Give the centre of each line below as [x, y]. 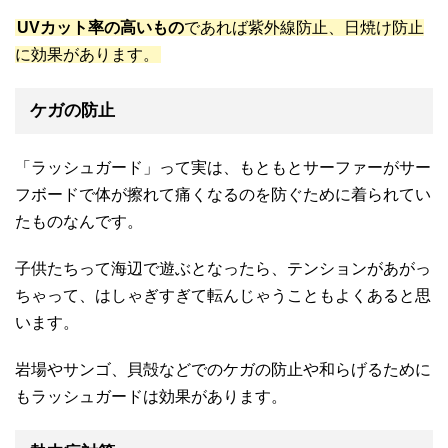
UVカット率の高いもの [100, 27]
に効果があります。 [87, 54]
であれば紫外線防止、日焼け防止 [304, 27]
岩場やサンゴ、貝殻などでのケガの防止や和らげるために [223, 369]
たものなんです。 [79, 221]
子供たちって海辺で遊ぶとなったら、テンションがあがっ [223, 268]
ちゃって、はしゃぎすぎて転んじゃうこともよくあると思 [223, 295]
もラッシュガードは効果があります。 [151, 396]
